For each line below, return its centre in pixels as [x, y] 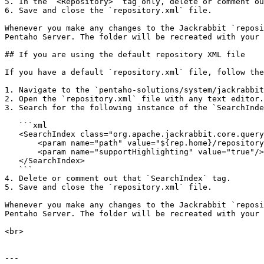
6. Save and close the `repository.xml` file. [108, 10]
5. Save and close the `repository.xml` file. [108, 187]
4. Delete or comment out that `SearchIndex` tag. [118, 178]
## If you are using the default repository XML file [125, 55]
